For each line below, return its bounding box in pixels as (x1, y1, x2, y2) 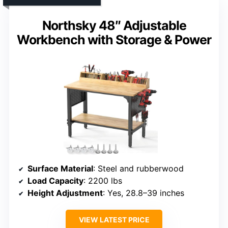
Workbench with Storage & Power (17, 32, 211, 47)
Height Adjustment (27, 187, 103, 198)
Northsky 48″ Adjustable (42, 17, 186, 33)
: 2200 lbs (83, 175, 122, 186)
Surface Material (27, 163, 93, 174)
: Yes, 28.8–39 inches (103, 187, 184, 198)
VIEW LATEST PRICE (78, 215, 150, 224)
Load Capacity (27, 175, 83, 186)
